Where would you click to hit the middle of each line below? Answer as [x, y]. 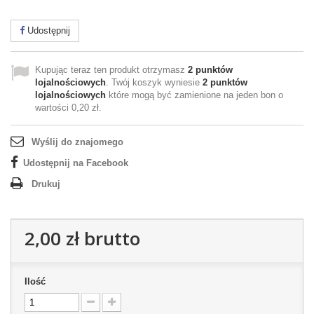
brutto [110, 238]
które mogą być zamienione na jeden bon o [194, 95]
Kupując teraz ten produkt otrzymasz [111, 70]
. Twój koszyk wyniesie [154, 82]
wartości [53, 108]
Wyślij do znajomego [77, 142]
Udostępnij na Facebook [76, 163]
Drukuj [46, 184]
